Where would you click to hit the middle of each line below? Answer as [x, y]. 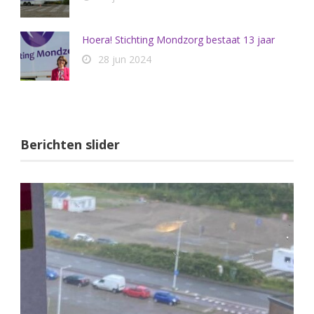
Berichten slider [70, 144]
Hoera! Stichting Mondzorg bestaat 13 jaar [178, 40]
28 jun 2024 [125, 59]
